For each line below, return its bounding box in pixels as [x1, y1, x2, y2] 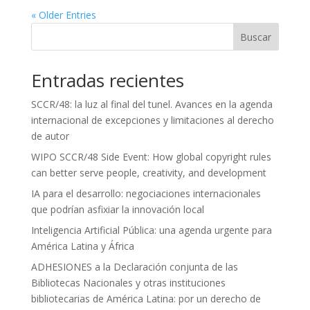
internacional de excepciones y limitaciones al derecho [30, 113, 274, 127]
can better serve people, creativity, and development [30, 166, 266, 180]
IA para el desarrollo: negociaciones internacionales [30, 187, 261, 201]
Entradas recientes [30, 68, 184, 93]
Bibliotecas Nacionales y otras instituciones [30, 276, 226, 290]
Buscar [240, 30, 272, 44]
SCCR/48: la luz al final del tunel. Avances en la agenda [30, 98, 273, 111]
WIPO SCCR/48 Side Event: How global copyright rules [30, 150, 271, 164]
